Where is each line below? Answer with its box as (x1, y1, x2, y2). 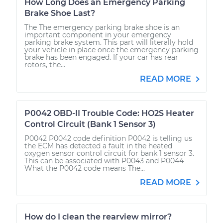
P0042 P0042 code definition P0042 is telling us (24, 133, 192, 143)
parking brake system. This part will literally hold (24, 37, 193, 47)
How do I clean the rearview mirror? (24, 212, 172, 222)
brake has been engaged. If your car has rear (24, 52, 178, 62)
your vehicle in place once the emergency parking (24, 45, 199, 54)
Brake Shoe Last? (24, 8, 95, 18)
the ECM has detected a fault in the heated (24, 141, 172, 150)
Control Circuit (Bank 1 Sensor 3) (24, 119, 156, 129)
